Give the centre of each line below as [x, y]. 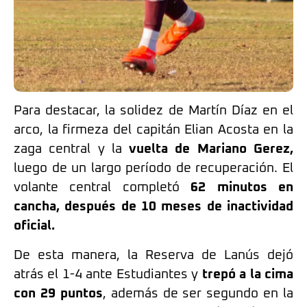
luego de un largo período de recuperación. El [153, 169]
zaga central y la [72, 149]
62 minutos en [242, 188]
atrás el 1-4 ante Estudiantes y [108, 274]
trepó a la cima [248, 274]
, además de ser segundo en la [198, 293]
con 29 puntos [58, 293]
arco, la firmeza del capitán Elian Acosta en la [153, 130]
